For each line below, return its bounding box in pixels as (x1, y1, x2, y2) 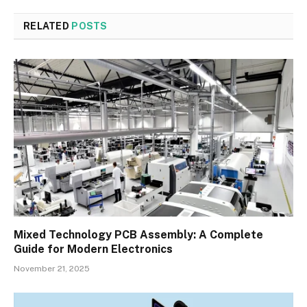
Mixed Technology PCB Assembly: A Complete (14, 228, 263, 241)
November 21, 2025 (14, 263, 90, 273)
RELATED (23, 21, 72, 32)
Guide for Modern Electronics (14, 242, 173, 256)
